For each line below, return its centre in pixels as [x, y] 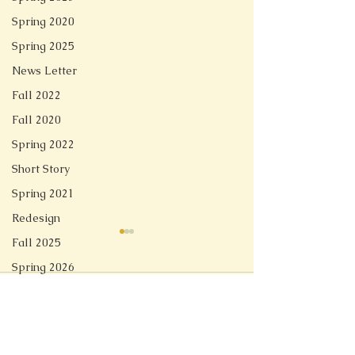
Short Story [41, 169]
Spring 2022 [43, 144]
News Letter [44, 71]
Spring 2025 [43, 46]
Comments [50, 295]
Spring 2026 [43, 267]
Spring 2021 [43, 193]
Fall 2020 [36, 120]
